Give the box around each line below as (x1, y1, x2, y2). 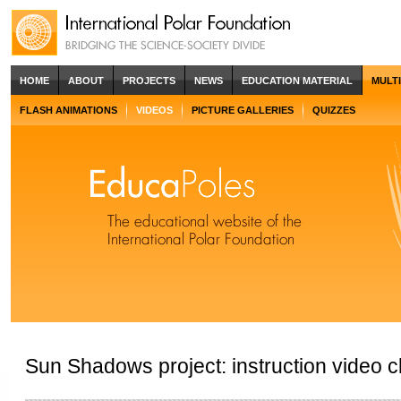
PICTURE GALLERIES (192, 104, 294, 115)
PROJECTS (123, 74, 175, 86)
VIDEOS (136, 104, 173, 115)
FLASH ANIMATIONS (20, 104, 117, 115)
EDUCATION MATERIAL (242, 74, 353, 86)
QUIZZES (312, 104, 355, 115)
